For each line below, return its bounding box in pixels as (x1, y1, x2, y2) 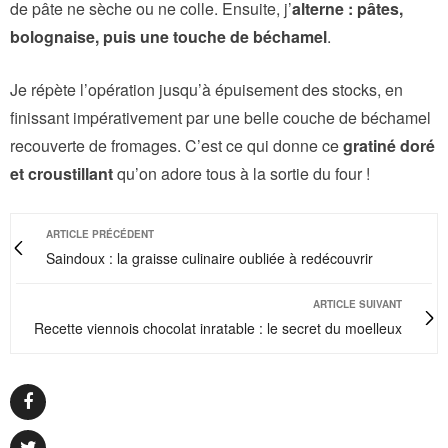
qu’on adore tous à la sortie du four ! (113, 161, 370, 185)
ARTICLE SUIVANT (313, 296, 402, 311)
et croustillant (10, 161, 113, 185)
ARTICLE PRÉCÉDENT (46, 226, 154, 241)
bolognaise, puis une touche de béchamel (10, 24, 327, 48)
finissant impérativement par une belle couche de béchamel (10, 105, 431, 129)
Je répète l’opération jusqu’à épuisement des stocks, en (10, 77, 403, 101)
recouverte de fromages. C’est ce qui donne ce (10, 133, 343, 157)
